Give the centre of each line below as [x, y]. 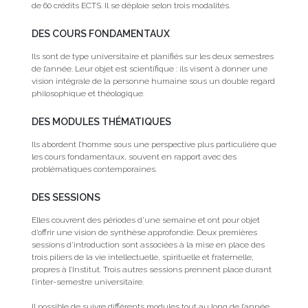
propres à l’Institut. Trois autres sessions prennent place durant [151, 270]
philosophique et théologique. [88, 94]
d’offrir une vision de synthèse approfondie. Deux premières [144, 233]
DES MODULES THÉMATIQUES [101, 122]
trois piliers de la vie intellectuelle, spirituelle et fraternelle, [142, 257]
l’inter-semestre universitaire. [87, 282]
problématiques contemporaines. [94, 169]
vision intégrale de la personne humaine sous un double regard [153, 81]
